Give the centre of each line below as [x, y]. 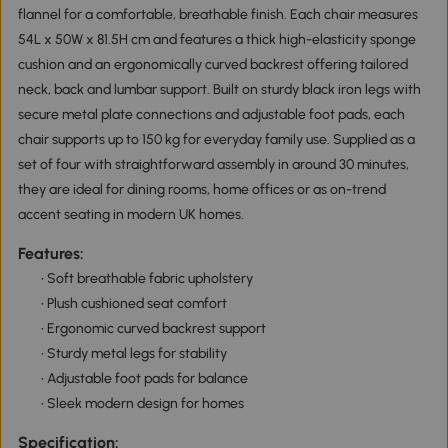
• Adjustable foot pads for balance [144, 378]
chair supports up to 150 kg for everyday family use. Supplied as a [216, 139]
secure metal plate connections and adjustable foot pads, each [211, 114]
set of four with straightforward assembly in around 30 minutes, [213, 164]
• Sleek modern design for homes [142, 403]
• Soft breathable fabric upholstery [146, 278]
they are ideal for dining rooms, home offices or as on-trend [201, 189]
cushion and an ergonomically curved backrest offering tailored [212, 64]
